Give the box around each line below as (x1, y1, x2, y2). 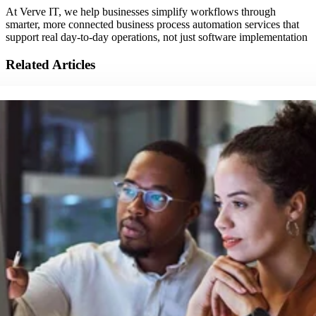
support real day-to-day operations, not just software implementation (6, 31, 308, 44)
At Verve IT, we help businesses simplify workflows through (6, 6, 276, 18)
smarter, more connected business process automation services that (6, 18, 299, 31)
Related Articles (6, 57, 95, 73)
